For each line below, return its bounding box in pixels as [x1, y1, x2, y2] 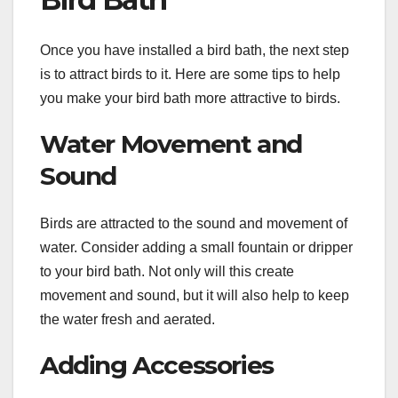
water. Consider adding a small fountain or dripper [40, 239, 353, 255]
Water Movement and [40, 128, 302, 159]
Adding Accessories [40, 349, 274, 380]
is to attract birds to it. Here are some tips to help [40, 66, 340, 82]
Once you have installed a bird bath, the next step [40, 42, 349, 58]
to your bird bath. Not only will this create [40, 263, 294, 279]
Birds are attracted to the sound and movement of [40, 215, 347, 231]
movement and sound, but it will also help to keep [40, 287, 349, 303]
